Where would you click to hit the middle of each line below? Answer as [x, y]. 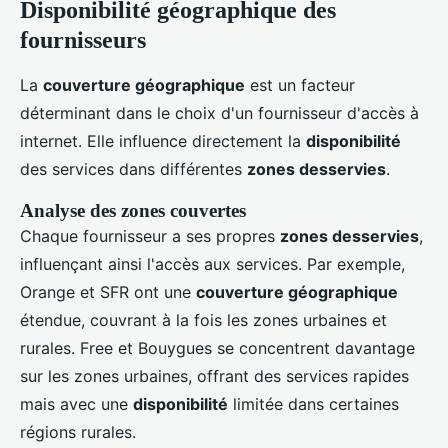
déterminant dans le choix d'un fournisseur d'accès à [219, 113]
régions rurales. [78, 432]
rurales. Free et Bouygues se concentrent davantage [217, 348]
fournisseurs [83, 40]
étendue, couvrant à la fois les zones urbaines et [203, 320]
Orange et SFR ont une [108, 292]
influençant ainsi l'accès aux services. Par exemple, [212, 264]
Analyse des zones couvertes [133, 211]
